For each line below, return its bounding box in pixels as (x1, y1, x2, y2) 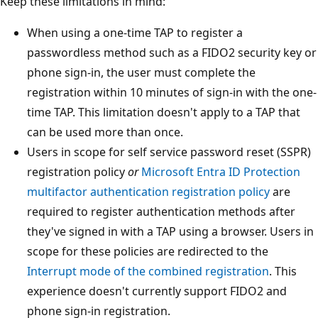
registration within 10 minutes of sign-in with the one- (27, 84, 317, 101)
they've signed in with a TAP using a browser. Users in (27, 224, 314, 240)
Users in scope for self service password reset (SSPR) (27, 144, 311, 160)
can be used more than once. (27, 124, 183, 141)
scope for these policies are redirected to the (27, 243, 268, 260)
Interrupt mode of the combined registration (27, 263, 269, 280)
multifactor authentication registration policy (27, 184, 270, 200)
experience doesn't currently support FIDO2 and (27, 283, 287, 300)
